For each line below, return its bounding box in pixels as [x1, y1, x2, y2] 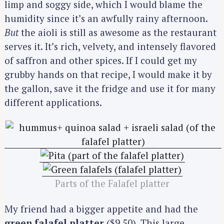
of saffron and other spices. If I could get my [4, 53, 197, 66]
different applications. [4, 95, 102, 108]
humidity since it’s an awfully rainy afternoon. [4, 11, 207, 24]
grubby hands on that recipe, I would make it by [4, 67, 212, 80]
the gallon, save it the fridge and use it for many [4, 81, 215, 94]
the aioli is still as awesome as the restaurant [18, 25, 216, 38]
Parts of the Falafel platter [54, 177, 169, 190]
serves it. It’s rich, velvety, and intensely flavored [4, 39, 216, 52]
